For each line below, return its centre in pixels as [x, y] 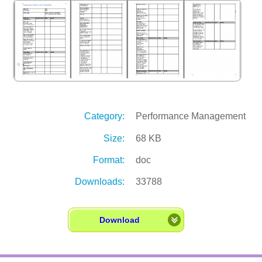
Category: [104, 116]
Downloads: [99, 182]
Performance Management [191, 116]
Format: [108, 160]
